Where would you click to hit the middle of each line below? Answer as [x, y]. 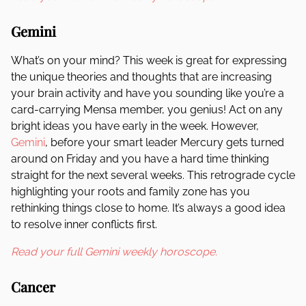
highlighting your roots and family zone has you [130, 192]
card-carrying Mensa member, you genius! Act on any [147, 110]
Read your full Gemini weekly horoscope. [114, 252]
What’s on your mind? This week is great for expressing [149, 60]
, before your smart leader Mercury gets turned [165, 142]
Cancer [35, 287]
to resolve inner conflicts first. [84, 224]
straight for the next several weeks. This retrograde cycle [153, 175]
